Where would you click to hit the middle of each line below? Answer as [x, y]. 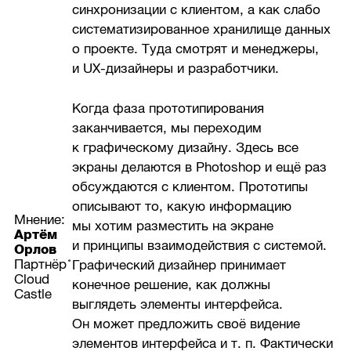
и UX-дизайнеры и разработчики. [176, 69]
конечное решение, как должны [172, 285]
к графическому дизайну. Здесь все [186, 148]
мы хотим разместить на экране [173, 226]
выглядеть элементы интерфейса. [178, 305]
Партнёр [41, 265]
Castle [33, 295]
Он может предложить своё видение [186, 324]
